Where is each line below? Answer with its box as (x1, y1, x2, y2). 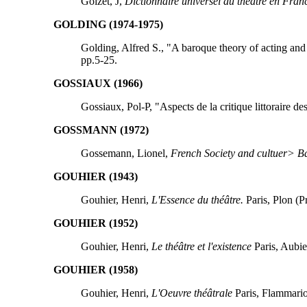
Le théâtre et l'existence (151, 240, 251, 252)
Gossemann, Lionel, (80, 147, 171, 159)
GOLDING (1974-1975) (53, 18, 163, 30)
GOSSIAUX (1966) (53, 77, 143, 89)
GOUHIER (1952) (53, 217, 138, 229)
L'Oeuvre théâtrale (151, 286, 232, 299)
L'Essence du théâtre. (151, 193, 243, 206)
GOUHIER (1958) (53, 263, 138, 275)
